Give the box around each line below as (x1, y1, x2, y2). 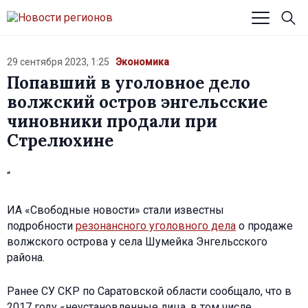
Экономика (115, 56, 169, 67)
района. (7, 250, 45, 264)
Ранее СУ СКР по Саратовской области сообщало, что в (7, 284, 291, 298)
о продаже (236, 219, 293, 232)
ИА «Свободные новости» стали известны (7, 203, 224, 217)
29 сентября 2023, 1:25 (7, 56, 109, 67)
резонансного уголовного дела (76, 219, 236, 232)
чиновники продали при (7, 110, 217, 132)
